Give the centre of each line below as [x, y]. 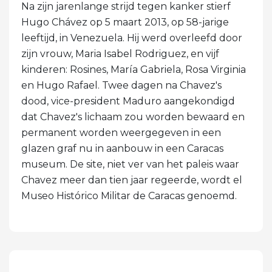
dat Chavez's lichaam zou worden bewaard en [133, 117]
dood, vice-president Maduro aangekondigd [128, 101]
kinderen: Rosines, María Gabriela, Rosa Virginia [134, 69]
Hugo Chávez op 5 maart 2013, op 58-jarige [125, 22]
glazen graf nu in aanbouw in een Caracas [122, 148]
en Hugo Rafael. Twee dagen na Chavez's [121, 85]
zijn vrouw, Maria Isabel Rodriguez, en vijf [120, 53]
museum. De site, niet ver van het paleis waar [130, 164]
